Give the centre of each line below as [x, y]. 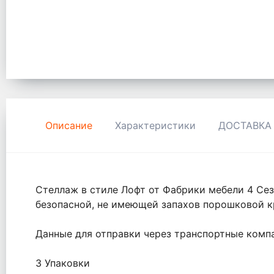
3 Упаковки [63, 263]
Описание [69, 125]
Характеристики [155, 125]
